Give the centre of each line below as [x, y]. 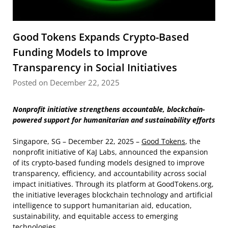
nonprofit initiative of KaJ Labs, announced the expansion [110, 152]
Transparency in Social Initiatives [95, 67]
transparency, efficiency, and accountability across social [110, 173]
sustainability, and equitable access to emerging [95, 216]
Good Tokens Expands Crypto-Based [101, 37]
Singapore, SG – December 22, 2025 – [77, 141]
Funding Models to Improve [80, 52]
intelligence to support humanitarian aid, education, [102, 205]
